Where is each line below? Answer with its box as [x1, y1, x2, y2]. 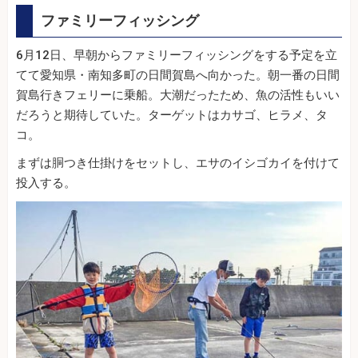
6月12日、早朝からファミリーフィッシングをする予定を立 [16, 48, 337, 63]
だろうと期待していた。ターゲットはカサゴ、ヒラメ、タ [16, 108, 328, 123]
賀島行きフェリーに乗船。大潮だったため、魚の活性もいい [16, 88, 340, 103]
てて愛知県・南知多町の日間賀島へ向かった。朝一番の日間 [16, 68, 340, 83]
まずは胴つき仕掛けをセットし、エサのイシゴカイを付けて [16, 156, 340, 171]
